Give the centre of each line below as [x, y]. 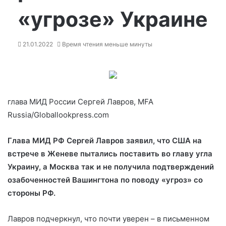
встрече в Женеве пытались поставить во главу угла [110, 154]
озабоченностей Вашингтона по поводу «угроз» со [105, 180]
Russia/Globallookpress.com [58, 115]
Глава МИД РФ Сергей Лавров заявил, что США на [105, 140]
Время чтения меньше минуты [106, 44]
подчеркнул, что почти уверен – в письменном [123, 219]
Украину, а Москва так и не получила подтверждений [111, 167]
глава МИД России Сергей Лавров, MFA [80, 102]
